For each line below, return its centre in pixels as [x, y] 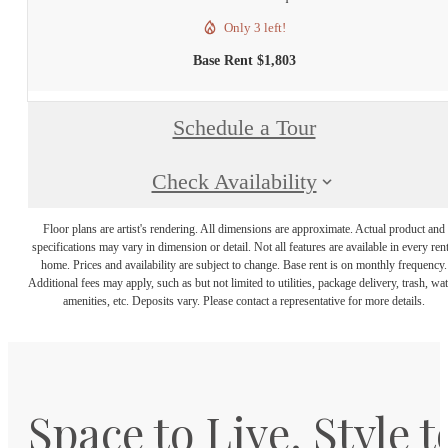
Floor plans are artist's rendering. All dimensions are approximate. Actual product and [244, 229]
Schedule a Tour [244, 128]
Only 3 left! [255, 27]
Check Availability [234, 181]
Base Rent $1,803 [244, 60]
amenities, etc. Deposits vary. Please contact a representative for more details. [244, 301]
